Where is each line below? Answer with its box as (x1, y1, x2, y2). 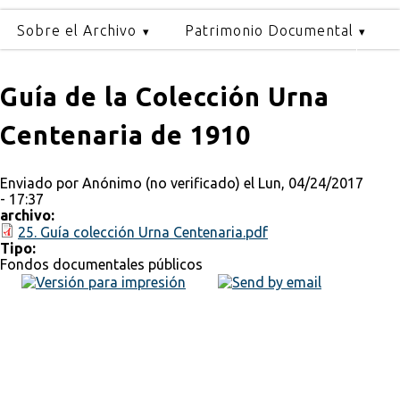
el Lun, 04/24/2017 (240, 175, 363, 192)
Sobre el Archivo (17, 22, 137, 38)
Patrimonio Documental (184, 22, 354, 38)
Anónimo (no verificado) (82, 175, 240, 192)
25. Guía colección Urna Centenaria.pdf (18, 224, 268, 241)
